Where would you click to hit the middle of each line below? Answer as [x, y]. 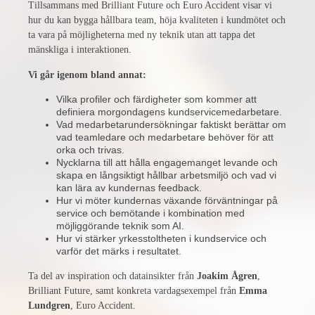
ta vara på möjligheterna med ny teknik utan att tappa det [142, 35]
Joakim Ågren [227, 276]
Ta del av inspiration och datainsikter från [112, 276]
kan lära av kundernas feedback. [130, 188]
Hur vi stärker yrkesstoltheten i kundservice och [161, 238]
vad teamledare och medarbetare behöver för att [165, 137]
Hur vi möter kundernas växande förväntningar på [167, 200]
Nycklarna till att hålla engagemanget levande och [167, 162]
